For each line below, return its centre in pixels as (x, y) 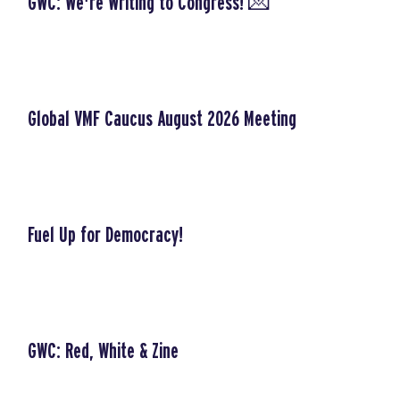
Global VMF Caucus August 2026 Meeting (162, 120)
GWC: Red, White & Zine (103, 352)
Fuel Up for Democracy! (105, 236)
